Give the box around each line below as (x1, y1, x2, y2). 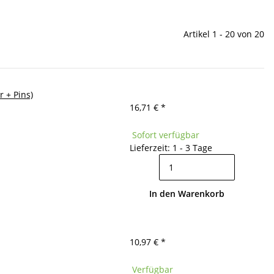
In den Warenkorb (149, 188, 224, 199)
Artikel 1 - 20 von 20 (183, 28, 264, 40)
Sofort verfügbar (132, 129, 199, 141)
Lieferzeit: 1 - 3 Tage (130, 142, 212, 154)
